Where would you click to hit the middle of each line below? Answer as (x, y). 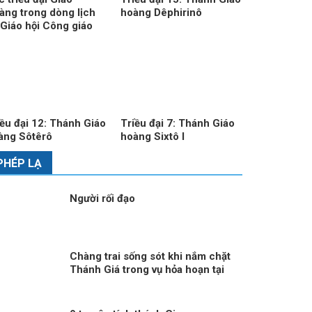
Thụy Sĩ (88, 283)
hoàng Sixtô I (153, 136)
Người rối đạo (102, 199)
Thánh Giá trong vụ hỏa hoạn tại (147, 270)
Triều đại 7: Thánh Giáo (178, 123)
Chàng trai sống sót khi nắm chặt (150, 257)
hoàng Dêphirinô (162, 12)
